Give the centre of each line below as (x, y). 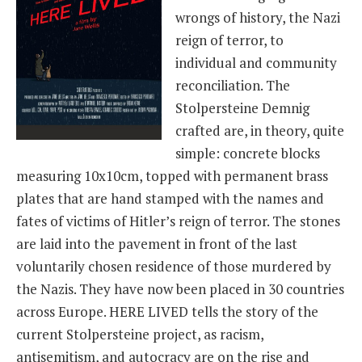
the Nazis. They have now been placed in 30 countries (180, 288)
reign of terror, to (229, 40)
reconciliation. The (233, 85)
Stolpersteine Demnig (242, 107)
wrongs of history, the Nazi (258, 17)
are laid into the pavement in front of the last (157, 243)
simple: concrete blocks (248, 153)
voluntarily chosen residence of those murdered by (174, 266)
